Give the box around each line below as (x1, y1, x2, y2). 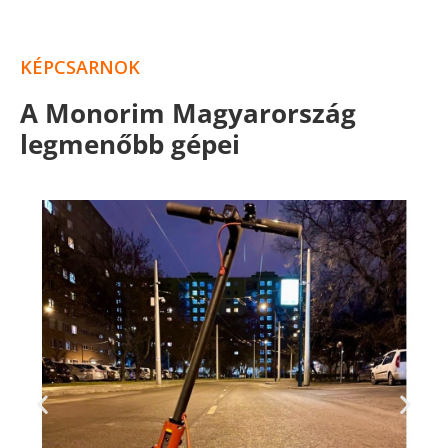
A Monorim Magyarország (20, 95, 356, 132)
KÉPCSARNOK (20, 55, 140, 80)
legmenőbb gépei (20, 126, 240, 163)
